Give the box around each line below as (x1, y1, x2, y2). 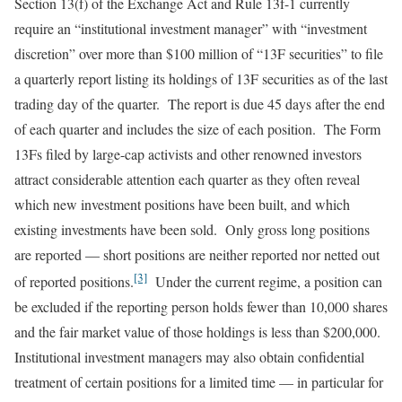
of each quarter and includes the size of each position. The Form (14, 118, 380, 138)
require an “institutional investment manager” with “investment (14, 18, 367, 38)
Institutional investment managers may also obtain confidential (14, 346, 364, 366)
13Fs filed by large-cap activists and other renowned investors (14, 144, 362, 163)
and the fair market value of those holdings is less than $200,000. (14, 321, 385, 341)
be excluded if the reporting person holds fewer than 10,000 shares (14, 296, 388, 316)
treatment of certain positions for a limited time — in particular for (14, 371, 383, 391)
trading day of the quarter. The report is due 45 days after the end (14, 93, 385, 113)
